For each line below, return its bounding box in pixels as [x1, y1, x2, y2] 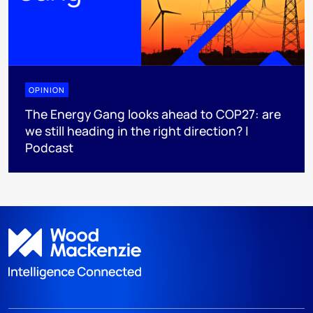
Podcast [25, 138, 73, 156]
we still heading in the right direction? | [25, 122, 249, 139]
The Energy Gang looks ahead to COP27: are [25, 105, 281, 122]
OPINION [29, 84, 65, 95]
